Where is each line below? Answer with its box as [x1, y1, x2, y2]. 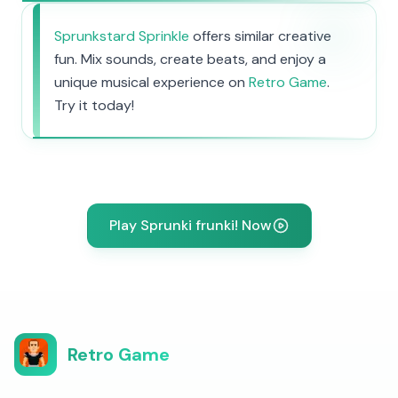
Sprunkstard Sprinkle [54, 27, 189, 45]
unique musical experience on [54, 73, 249, 92]
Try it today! [54, 96, 134, 115]
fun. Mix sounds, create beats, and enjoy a [54, 50, 326, 68]
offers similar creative [189, 27, 331, 45]
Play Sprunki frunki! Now [108, 216, 272, 235]
